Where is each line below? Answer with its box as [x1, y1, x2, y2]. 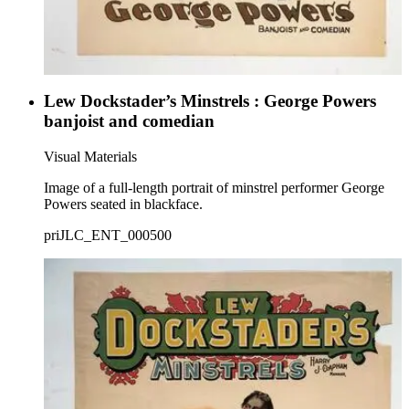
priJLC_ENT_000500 [44, 227, 172, 244]
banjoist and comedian [44, 111, 215, 131]
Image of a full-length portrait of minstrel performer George [44, 180, 384, 196]
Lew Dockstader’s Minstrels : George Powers [44, 91, 376, 111]
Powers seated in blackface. [44, 196, 203, 213]
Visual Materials [44, 149, 137, 165]
